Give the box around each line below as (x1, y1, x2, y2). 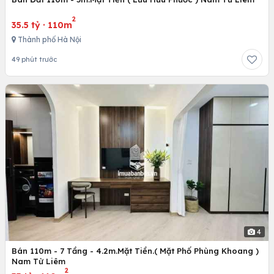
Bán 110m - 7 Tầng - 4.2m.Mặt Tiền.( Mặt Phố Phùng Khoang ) (12, 245, 259, 256)
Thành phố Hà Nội (16, 35, 81, 45)
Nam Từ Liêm (12, 256, 65, 266)
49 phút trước (12, 55, 57, 64)
